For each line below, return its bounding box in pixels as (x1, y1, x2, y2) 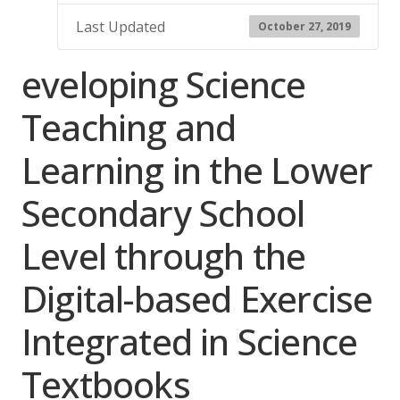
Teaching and (21, 102, 237, 152)
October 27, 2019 (258, 18, 351, 34)
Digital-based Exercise (21, 273, 373, 323)
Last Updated (76, 16, 165, 37)
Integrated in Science (21, 316, 358, 366)
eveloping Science (21, 59, 306, 109)
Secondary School (21, 187, 305, 237)
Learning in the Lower (21, 145, 373, 195)
